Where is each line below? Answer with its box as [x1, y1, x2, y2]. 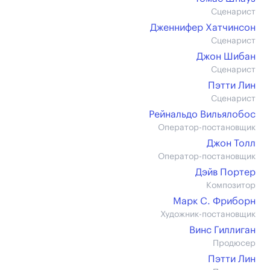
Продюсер [213, 239, 256, 248]
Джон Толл [207, 139, 256, 148]
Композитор [206, 181, 256, 190]
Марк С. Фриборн [173, 196, 256, 206]
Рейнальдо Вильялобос [149, 110, 256, 119]
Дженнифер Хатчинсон [150, 23, 256, 33]
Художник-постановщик [160, 210, 256, 219]
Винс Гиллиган [189, 225, 256, 235]
